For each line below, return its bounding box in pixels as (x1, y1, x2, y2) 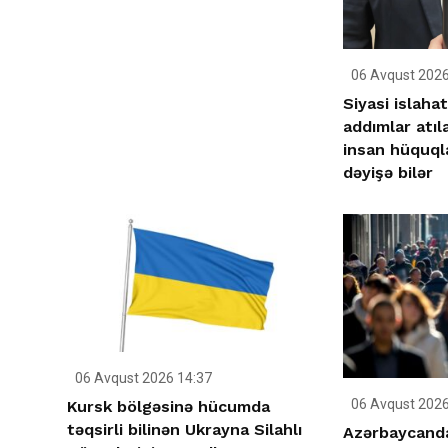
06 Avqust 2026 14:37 (72, 370, 212, 387)
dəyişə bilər (342, 163, 433, 183)
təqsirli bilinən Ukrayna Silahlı (67, 420, 302, 440)
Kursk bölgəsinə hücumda (67, 397, 270, 417)
